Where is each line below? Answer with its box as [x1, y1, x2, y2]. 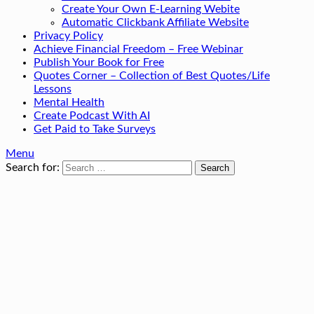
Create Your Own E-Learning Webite [62, 4, 240, 15]
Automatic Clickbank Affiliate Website [62, 17, 249, 28]
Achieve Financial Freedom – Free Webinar [34, 43, 243, 55]
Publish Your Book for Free [34, 57, 164, 68]
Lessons [34, 83, 71, 95]
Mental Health [34, 97, 104, 108]
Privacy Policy [34, 30, 103, 41]
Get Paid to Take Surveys [34, 123, 156, 135]
